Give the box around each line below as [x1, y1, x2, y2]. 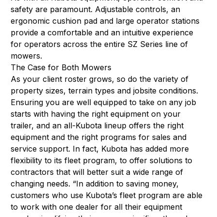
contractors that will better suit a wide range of [11, 167, 184, 177]
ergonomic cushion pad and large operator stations [11, 15, 200, 26]
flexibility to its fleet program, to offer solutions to [11, 155, 193, 165]
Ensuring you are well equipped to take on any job [11, 97, 197, 107]
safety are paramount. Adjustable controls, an [11, 4, 181, 14]
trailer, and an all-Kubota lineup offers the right [11, 120, 184, 130]
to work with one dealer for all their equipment [11, 201, 183, 212]
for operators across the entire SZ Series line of [11, 39, 188, 49]
